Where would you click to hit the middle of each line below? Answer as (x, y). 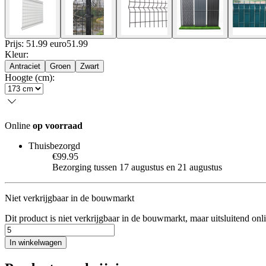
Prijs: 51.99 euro (36, 43)
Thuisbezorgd (54, 145)
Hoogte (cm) (28, 77)
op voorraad (58, 125)
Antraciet (25, 66)
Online (19, 125)
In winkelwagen (36, 242)
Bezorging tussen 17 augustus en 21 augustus (137, 167)
